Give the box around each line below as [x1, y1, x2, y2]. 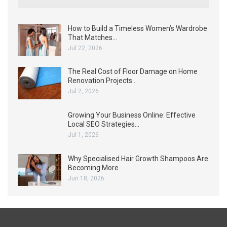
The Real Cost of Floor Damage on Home [68, 67, 198, 76]
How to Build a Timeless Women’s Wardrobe [68, 24, 207, 32]
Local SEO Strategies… [68, 120, 139, 128]
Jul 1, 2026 [68, 131, 99, 138]
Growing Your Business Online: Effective [68, 110, 196, 119]
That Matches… [68, 33, 117, 42]
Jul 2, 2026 [68, 88, 99, 95]
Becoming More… [68, 163, 123, 172]
